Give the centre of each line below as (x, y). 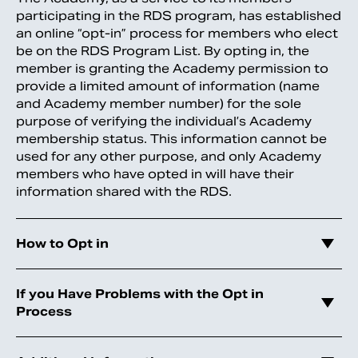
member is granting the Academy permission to (172, 69)
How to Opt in (62, 244)
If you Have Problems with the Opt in (140, 294)
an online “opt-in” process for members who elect (177, 34)
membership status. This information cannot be (171, 139)
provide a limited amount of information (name (168, 86)
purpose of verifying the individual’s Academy (164, 121)
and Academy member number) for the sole (159, 104)
